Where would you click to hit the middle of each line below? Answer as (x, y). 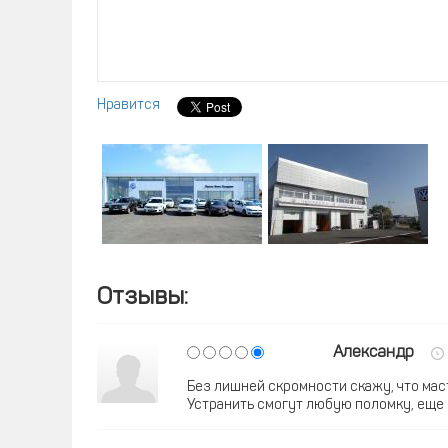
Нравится (128, 105)
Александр (373, 353)
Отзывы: (142, 298)
